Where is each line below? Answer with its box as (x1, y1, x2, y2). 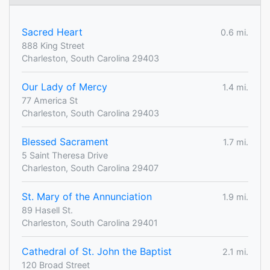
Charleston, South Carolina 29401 (22, 218, 158, 228)
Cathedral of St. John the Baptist (22, 245, 172, 258)
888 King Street (22, 40, 84, 51)
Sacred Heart (22, 26, 83, 39)
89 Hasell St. (22, 205, 73, 216)
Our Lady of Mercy (22, 81, 107, 93)
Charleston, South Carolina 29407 (22, 163, 159, 174)
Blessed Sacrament (22, 136, 108, 148)
